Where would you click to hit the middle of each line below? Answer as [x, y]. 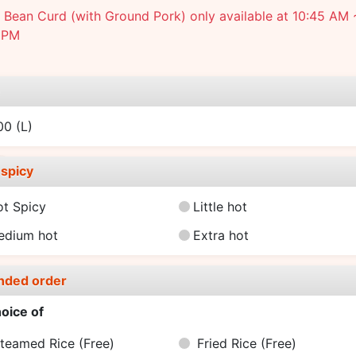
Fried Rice [229, 343]
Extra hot [221, 236]
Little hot [220, 206]
